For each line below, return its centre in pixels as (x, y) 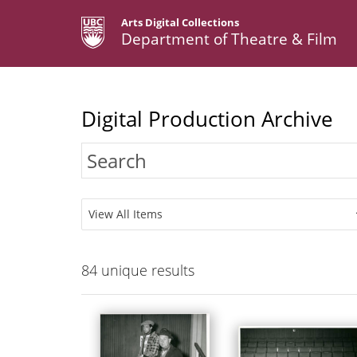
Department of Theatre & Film (229, 39)
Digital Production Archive (207, 119)
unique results (146, 271)
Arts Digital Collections (180, 22)
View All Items (126, 214)
